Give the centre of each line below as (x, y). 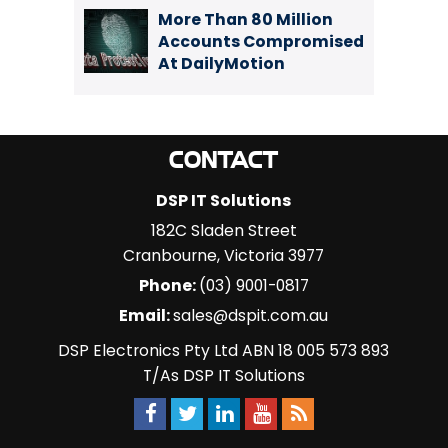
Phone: (168, 285)
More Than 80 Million (245, 19)
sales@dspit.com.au (251, 315)
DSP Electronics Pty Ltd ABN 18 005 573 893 (224, 350)
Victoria (254, 255)
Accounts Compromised (261, 41)
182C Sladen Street (223, 230)
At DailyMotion (221, 63)
